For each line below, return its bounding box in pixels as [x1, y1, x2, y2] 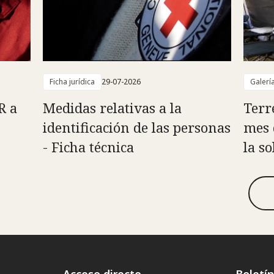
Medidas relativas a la [42, 98, 182, 117]
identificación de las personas [42, 117, 231, 136]
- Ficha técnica [42, 137, 134, 156]
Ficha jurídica [49, 76, 95, 87]
